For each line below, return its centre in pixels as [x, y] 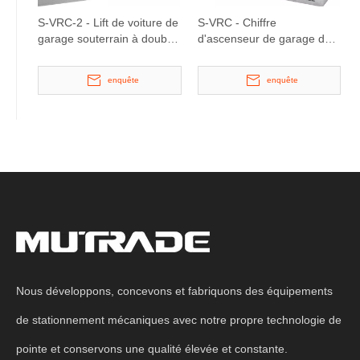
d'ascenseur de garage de [264, 39]
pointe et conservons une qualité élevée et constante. [152, 349]
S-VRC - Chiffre [237, 22]
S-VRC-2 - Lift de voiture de [108, 22]
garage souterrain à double [107, 39]
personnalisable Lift [247, 71]
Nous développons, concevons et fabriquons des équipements [174, 291]
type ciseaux [229, 55]
